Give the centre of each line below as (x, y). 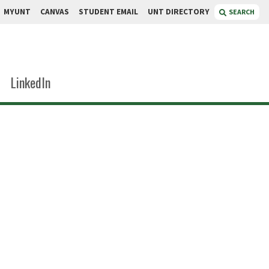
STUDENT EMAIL (108, 12)
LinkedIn (31, 82)
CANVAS (55, 12)
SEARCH (242, 12)
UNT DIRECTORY (179, 12)
